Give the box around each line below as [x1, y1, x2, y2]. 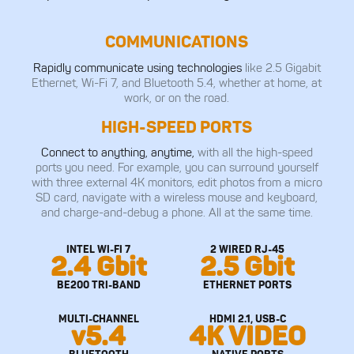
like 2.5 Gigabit [244, 59, 321, 75]
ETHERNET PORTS [203, 278, 292, 292]
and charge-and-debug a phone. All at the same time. [40, 205, 313, 220]
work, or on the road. [124, 89, 230, 105]
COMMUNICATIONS [105, 32, 249, 52]
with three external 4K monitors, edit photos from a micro [31, 175, 322, 190]
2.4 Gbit [50, 250, 147, 284]
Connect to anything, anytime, [40, 145, 198, 160]
